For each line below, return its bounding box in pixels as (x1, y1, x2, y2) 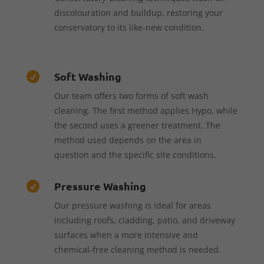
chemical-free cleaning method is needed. (54, 243, 221, 255)
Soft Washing (54, 69, 121, 83)
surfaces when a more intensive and (54, 229, 198, 240)
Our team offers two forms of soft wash (54, 90, 209, 101)
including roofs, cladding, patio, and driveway (54, 214, 235, 226)
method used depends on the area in (54, 134, 202, 146)
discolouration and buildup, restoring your (54, 6, 223, 18)
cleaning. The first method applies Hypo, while (54, 104, 237, 116)
